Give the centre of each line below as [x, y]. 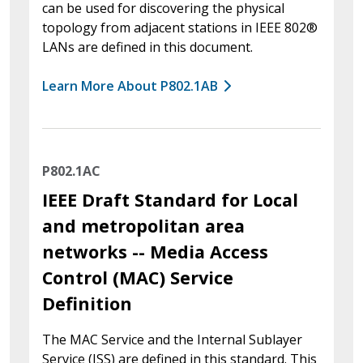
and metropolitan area [143, 225]
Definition [87, 303]
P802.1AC [71, 171]
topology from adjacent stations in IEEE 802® [180, 27]
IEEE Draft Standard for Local [170, 199]
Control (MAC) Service [138, 277]
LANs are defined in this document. [147, 47]
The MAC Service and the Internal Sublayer [172, 339]
